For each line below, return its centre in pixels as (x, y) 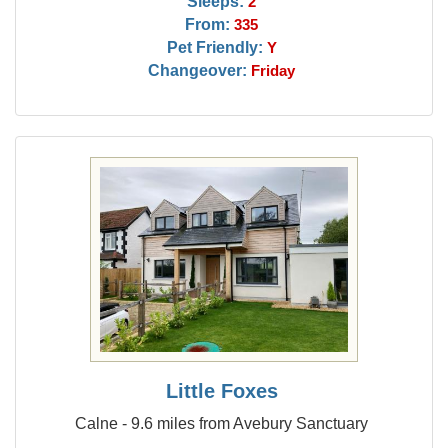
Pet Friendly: (214, 47)
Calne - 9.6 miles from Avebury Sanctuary (222, 423)
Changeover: (198, 70)
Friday (273, 71)
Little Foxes (221, 391)
